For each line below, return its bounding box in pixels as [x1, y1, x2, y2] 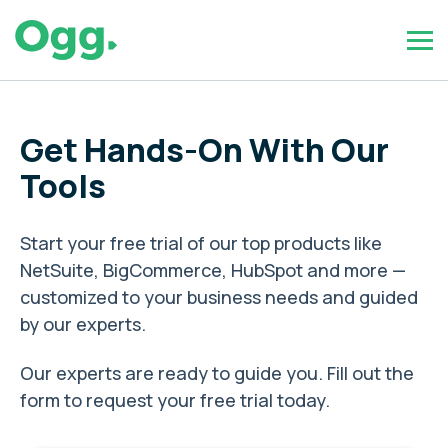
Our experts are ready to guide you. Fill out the [20, 361, 414, 385]
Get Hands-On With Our [20, 128, 389, 172]
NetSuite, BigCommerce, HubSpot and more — [20, 258, 406, 282]
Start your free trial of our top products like [20, 231, 382, 255]
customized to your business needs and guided [20, 285, 418, 309]
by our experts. [20, 312, 146, 336]
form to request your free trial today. [20, 388, 330, 412]
